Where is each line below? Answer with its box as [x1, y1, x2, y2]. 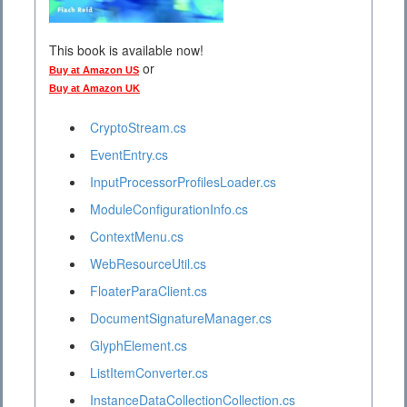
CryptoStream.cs [90, 118, 186, 137]
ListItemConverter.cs [90, 363, 208, 382]
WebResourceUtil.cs [90, 254, 206, 273]
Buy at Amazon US [49, 65, 139, 76]
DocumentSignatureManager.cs [90, 309, 272, 328]
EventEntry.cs [90, 145, 168, 164]
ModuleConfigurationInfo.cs [90, 200, 248, 219]
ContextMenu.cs [90, 227, 184, 246]
